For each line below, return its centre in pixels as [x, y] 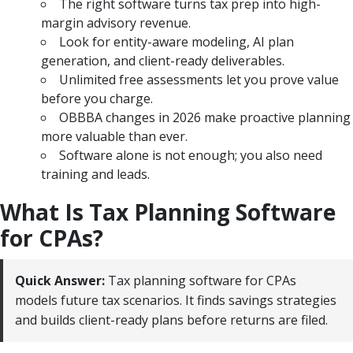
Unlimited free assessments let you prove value [199, 79]
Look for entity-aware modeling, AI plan [176, 41]
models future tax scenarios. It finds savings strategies [176, 300]
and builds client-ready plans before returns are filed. [171, 320]
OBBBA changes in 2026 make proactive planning [205, 117]
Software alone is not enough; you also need [191, 155]
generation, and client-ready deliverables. [163, 60]
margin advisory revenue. [116, 22]
